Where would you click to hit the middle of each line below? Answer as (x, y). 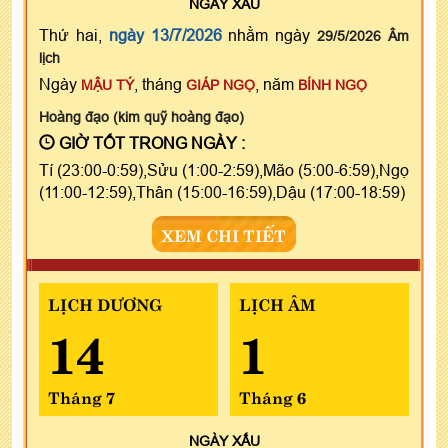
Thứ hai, (74, 34)
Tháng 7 (81, 395)
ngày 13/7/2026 (165, 34)
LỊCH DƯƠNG (105, 302)
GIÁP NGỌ (220, 84)
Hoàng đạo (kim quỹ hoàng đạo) (141, 116)
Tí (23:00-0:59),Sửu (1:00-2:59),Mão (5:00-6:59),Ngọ (224, 169)
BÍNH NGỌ (332, 84)
